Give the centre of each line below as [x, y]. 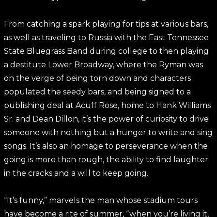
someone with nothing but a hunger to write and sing [108, 132]
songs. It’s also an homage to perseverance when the [106, 146]
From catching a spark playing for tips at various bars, [106, 24]
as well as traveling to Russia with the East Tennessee [106, 38]
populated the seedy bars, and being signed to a [97, 92]
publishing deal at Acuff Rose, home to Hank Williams [107, 105]
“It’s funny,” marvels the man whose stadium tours [101, 200]
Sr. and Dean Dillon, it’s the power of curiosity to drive [106, 119]
